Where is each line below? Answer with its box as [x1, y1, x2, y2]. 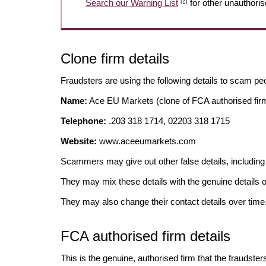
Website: [61, 136, 97, 147]
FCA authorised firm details [61, 228, 230, 245]
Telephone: [61, 116, 106, 126]
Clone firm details [61, 50, 169, 67]
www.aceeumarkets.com [97, 136, 196, 147]
